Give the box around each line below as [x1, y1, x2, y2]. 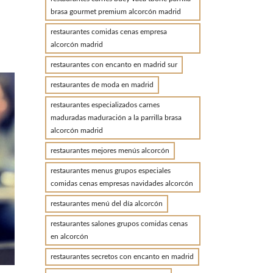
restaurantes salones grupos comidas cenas [50, 220, 188, 227]
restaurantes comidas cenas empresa [50, 28, 167, 35]
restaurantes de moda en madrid [50, 81, 154, 88]
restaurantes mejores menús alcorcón [50, 147, 169, 154]
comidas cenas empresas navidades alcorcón [50, 180, 193, 187]
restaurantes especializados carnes [50, 101, 160, 108]
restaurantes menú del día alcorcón [50, 200, 163, 207]
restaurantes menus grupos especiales [50, 167, 171, 174]
